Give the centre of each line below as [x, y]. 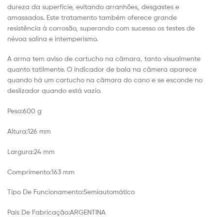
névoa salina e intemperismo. [53, 38]
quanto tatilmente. [37, 69]
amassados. [27, 17]
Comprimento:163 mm [41, 171]
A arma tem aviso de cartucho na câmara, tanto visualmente [104, 59]
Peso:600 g [24, 111]
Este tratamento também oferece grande [112, 17]
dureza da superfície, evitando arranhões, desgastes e [93, 6]
